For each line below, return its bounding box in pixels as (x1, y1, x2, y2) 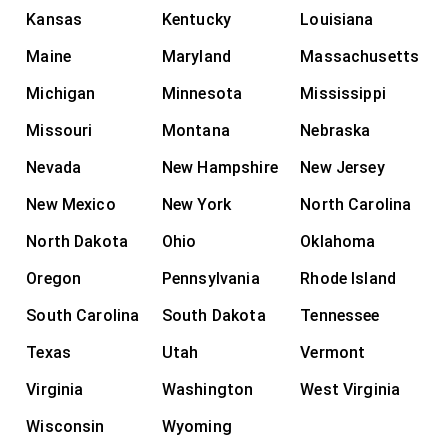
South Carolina (26, 305, 140, 325)
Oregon (26, 268, 82, 288)
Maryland (161, 46, 232, 66)
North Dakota (26, 231, 129, 251)
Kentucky (161, 9, 232, 29)
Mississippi (300, 83, 386, 103)
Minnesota (161, 83, 243, 103)
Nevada (26, 157, 82, 177)
